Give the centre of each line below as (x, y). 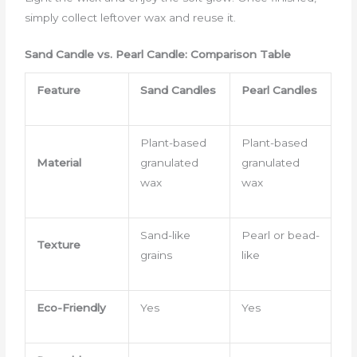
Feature (58, 90)
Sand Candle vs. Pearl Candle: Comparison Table (158, 55)
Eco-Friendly (71, 307)
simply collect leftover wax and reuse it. (131, 17)
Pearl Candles (279, 90)
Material (59, 162)
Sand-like (165, 235)
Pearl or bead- (280, 235)
